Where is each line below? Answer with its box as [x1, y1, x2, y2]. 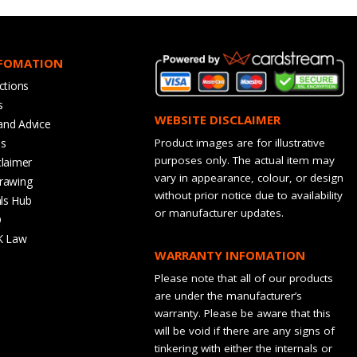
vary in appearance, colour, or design [155, 171, 344, 186]
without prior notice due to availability [155, 188, 343, 203]
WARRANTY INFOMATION [155, 247, 306, 264]
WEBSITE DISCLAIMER [155, 112, 281, 128]
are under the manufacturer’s [155, 288, 303, 304]
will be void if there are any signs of [155, 324, 335, 339]
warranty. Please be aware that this [155, 306, 331, 321]
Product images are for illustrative [155, 135, 326, 151]
